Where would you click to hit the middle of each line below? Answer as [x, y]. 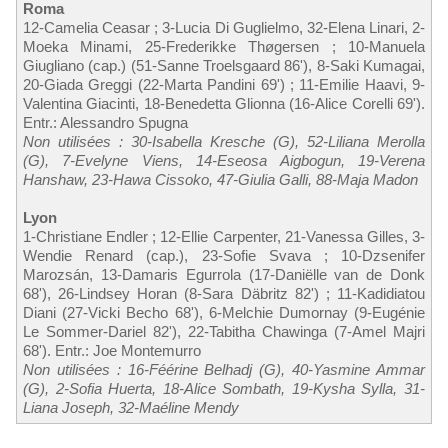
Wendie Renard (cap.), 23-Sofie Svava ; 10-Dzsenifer [224, 255]
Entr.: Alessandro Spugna [105, 122]
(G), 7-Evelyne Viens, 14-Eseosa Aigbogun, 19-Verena [224, 160]
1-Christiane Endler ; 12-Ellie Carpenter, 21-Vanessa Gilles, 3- [224, 236]
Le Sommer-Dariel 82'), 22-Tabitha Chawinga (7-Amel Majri [224, 331]
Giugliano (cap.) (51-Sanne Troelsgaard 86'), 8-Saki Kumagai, [224, 65]
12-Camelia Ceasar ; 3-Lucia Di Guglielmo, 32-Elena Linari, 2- [224, 27]
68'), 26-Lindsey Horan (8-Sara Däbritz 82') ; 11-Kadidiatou [224, 293]
